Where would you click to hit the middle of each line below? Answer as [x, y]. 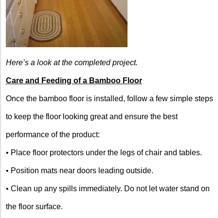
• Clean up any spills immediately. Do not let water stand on [108, 188]
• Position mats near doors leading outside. [80, 170]
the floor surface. [34, 206]
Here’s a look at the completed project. [72, 62]
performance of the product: [53, 134]
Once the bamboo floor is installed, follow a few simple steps [109, 98]
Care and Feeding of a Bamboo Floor [74, 80]
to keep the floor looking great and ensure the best [92, 116]
